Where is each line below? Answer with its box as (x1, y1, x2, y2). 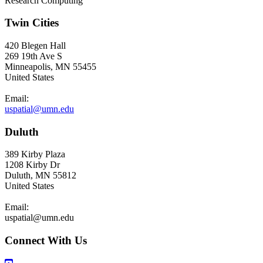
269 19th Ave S (5, 51, 62, 62)
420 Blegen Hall (5, 41, 66, 51)
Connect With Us (5, 234, 87, 247)
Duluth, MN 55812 (5, 170, 76, 181)
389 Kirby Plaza (5, 149, 65, 160)
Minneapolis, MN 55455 (5, 62, 96, 72)
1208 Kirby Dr (5, 160, 60, 170)
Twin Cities (5, 16, 59, 29)
